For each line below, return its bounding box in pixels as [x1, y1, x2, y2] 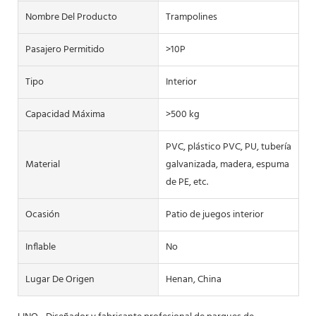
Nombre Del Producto [25, 8, 117, 25]
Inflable [25, 238, 56, 255]
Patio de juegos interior [165, 206, 264, 223]
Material [25, 156, 60, 173]
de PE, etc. [165, 174, 208, 190]
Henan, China [165, 271, 221, 288]
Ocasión [25, 206, 60, 223]
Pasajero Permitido [25, 41, 104, 58]
